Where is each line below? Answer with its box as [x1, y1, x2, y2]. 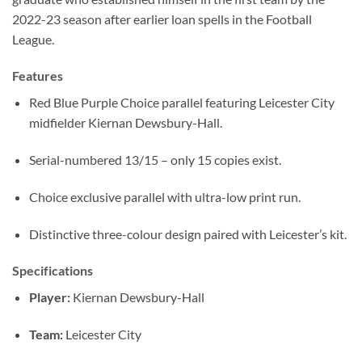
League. [12, 31, 54, 47]
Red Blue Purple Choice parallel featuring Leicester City [28, 95, 335, 111]
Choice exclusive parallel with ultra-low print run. [28, 188, 301, 204]
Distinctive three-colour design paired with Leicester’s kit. [28, 225, 347, 242]
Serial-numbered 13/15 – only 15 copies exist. [28, 152, 281, 168]
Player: [28, 289, 70, 305]
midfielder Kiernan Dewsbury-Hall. [28, 115, 222, 131]
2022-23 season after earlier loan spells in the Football [12, 11, 312, 27]
